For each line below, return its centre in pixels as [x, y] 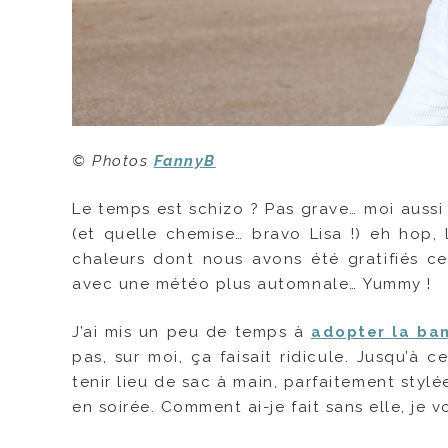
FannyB [184, 161]
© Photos [113, 161]
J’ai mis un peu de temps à [192, 331]
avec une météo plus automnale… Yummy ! [252, 284]
